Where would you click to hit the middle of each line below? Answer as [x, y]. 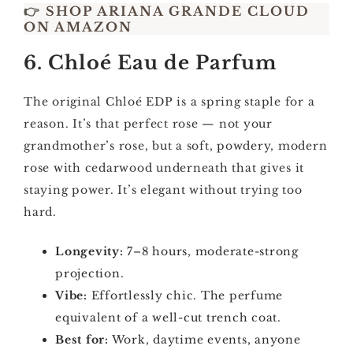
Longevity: [89, 251]
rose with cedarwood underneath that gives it [164, 168]
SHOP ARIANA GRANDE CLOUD [175, 11]
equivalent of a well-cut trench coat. [168, 318]
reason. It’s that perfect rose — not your [148, 124]
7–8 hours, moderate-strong [211, 251]
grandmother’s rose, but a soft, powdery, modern [176, 146]
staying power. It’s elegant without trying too [163, 190]
